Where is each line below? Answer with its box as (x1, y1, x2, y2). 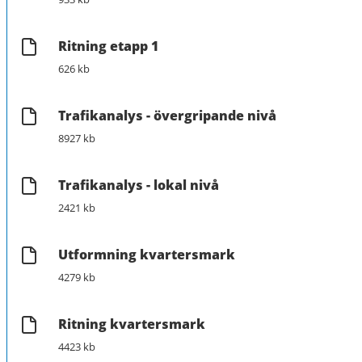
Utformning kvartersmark (58, 245, 235, 263)
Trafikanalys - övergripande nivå (58, 106, 276, 124)
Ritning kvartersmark (58, 314, 205, 333)
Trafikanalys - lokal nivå (58, 175, 219, 194)
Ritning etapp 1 (58, 36, 158, 55)
